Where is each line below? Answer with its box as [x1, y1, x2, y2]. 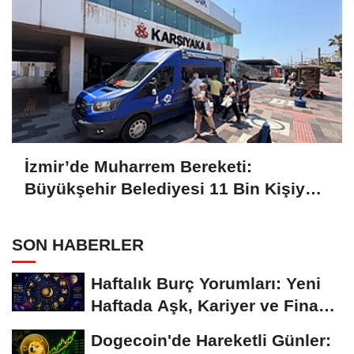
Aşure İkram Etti [24, 201, 153, 220]
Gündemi [91, 318, 164, 337]
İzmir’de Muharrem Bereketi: [24, 156, 252, 175]
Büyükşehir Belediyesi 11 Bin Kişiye [24, 179, 314, 198]
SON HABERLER [12, 235, 144, 254]
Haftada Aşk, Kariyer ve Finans [91, 296, 338, 314]
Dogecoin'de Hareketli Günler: [91, 330, 331, 349]
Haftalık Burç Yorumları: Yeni [91, 273, 321, 292]
